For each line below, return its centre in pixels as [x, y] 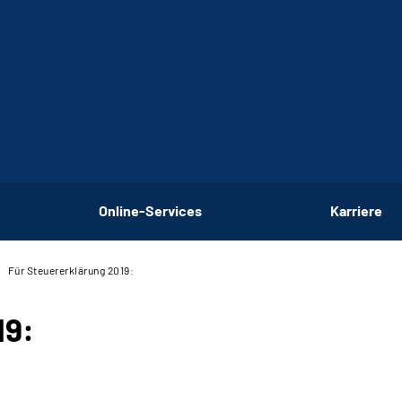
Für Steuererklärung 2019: [70, 270]
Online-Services [150, 210]
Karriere [357, 210]
